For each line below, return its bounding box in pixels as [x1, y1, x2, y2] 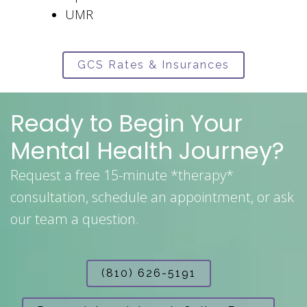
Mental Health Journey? [10, 134, 291, 168]
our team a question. [10, 210, 143, 229]
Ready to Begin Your [10, 107, 243, 140]
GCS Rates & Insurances [77, 58, 230, 72]
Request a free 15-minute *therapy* [10, 166, 234, 185]
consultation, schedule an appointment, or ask [10, 188, 294, 207]
